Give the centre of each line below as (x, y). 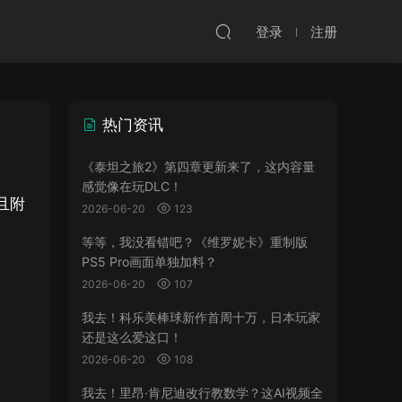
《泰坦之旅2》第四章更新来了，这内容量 (198, 166)
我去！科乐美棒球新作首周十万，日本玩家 (201, 317)
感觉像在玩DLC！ (132, 186)
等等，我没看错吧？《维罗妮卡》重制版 (195, 242)
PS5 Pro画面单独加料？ (149, 262)
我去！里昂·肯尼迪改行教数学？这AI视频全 (202, 393)
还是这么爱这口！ (132, 337)
